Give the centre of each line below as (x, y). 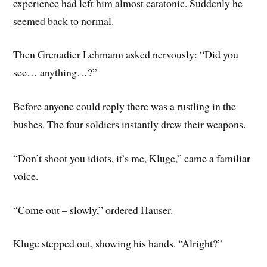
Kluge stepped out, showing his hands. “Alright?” (118, 243)
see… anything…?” (55, 72)
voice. (26, 176)
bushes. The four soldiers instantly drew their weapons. (130, 124)
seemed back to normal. (64, 21)
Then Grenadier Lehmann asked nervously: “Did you (126, 55)
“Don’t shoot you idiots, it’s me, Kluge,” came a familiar (132, 158)
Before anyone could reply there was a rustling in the (125, 106)
